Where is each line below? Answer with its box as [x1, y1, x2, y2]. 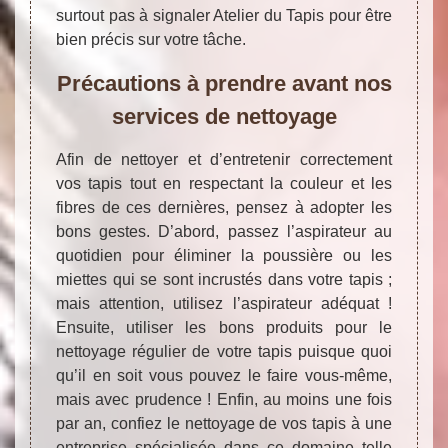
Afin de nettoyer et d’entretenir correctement [56, 150, 392, 168]
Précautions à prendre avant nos [56, 70, 392, 96]
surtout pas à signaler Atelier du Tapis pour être [56, 6, 392, 24]
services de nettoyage [111, 103, 337, 129]
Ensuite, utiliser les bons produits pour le [56, 318, 392, 336]
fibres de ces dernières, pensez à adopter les [56, 198, 392, 216]
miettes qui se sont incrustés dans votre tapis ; [56, 270, 392, 288]
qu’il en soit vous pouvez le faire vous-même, [56, 366, 392, 384]
